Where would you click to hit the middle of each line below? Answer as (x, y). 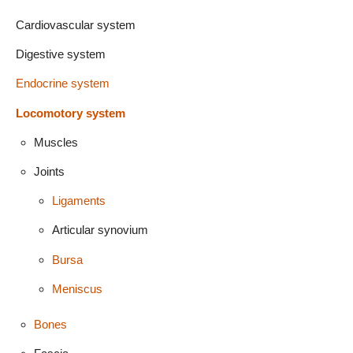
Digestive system (61, 54)
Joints (49, 172)
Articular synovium (100, 230)
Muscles (56, 142)
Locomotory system (71, 113)
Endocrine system (63, 84)
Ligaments (78, 201)
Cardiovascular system (76, 25)
